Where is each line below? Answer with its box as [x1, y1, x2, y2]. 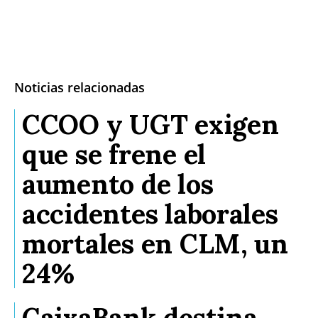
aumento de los [22, 167, 214, 202]
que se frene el [22, 137, 207, 172]
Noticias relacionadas [14, 79, 145, 97]
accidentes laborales [22, 197, 278, 231]
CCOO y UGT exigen [22, 107, 279, 142]
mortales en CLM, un [22, 226, 288, 261]
